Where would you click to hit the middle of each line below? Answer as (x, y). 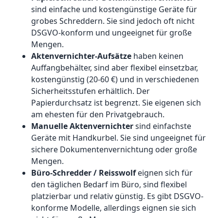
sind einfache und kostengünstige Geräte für (114, 9)
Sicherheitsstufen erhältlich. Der (91, 91)
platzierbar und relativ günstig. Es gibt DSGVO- (117, 196)
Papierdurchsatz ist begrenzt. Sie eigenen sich (116, 103)
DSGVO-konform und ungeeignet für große (111, 33)
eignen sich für (164, 173)
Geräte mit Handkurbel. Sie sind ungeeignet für (118, 138)
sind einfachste (162, 126)
